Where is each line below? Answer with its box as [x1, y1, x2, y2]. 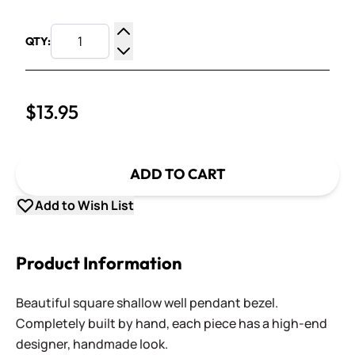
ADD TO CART [129, 165, 226, 183]
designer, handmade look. [16, 335, 168, 353]
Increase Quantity [123, 41, 227, 59]
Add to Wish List [35, 197, 134, 214]
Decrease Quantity [123, 60, 232, 78]
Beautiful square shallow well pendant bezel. [16, 294, 278, 311]
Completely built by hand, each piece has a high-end [16, 315, 327, 332]
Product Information [16, 252, 182, 274]
